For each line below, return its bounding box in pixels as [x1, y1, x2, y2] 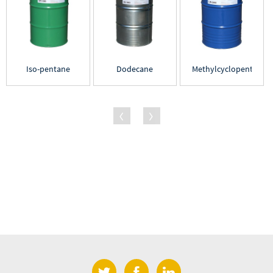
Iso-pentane [26, 63, 70, 74]
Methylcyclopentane [191, 63, 266, 74]
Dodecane [116, 63, 154, 74]
